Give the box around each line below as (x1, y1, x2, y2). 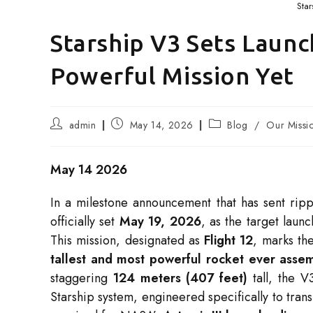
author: (50, 129, 81, 144)
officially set (50, 212, 119, 231)
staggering (50, 269, 113, 288)
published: (110, 129, 155, 144)
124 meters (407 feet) (112, 269, 248, 288)
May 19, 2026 (119, 212, 201, 231)
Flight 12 (204, 231, 254, 250)
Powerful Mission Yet (50, 62, 295, 89)
